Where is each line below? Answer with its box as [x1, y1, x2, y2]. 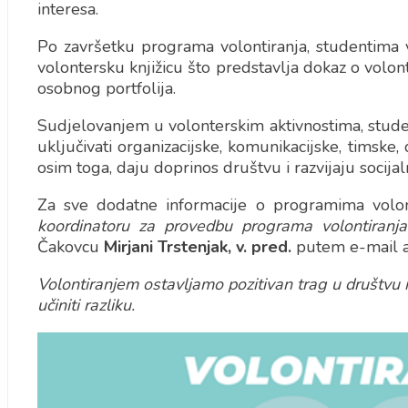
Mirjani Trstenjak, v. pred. [103, 236, 291, 258]
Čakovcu [36, 236, 104, 258]
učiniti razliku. [36, 294, 135, 316]
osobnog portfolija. [36, 77, 176, 99]
